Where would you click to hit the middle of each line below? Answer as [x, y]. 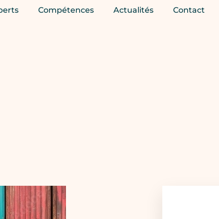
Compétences [66, 10]
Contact [189, 10]
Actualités [133, 10]
